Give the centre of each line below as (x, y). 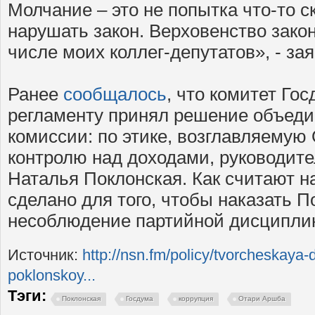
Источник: (45, 256)
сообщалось (115, 95)
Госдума (140, 299)
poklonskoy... (52, 276)
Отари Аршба (262, 299)
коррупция (196, 299)
